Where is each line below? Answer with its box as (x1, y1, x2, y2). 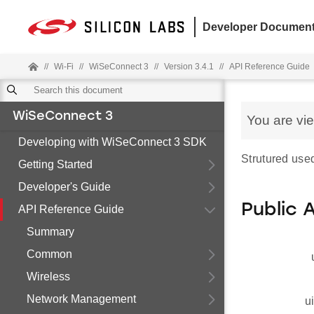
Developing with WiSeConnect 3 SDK (18, 136, 207, 148)
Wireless (27, 271, 70, 282)
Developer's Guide (18, 181, 111, 193)
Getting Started (18, 158, 93, 170)
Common (27, 248, 72, 260)
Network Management (27, 293, 136, 305)
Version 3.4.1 (164, 62, 214, 71)
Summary (27, 226, 74, 238)
